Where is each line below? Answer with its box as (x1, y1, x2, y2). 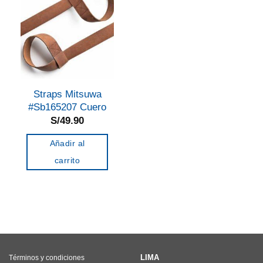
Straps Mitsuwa (33, 88, 102, 100)
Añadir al (49, 139, 85, 148)
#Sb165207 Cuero (28, 101, 106, 113)
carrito (55, 156, 80, 165)
